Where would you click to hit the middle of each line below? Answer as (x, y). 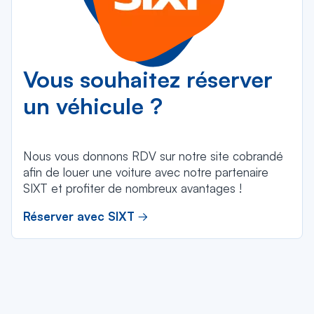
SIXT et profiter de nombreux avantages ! (132, 188)
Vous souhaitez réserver (148, 79)
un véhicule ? (93, 106)
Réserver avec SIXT (79, 216)
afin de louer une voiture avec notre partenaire (146, 172)
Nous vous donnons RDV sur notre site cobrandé (153, 156)
